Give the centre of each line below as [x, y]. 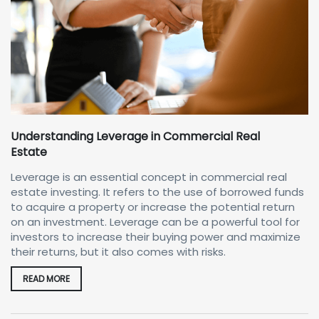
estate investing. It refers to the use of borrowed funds [157, 192]
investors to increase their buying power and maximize [156, 236]
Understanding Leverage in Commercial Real [135, 136]
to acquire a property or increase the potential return [153, 206]
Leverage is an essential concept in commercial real [149, 177]
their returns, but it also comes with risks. [118, 251]
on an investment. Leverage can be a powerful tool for [155, 221]
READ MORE [46, 278]
